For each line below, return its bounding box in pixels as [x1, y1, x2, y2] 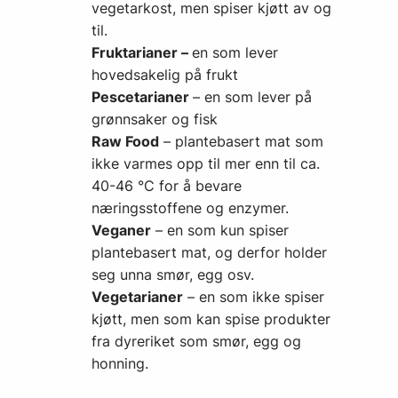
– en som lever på [193, 88, 312, 106]
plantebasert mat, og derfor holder [92, 243, 327, 261]
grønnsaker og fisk [92, 110, 218, 128]
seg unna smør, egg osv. [92, 266, 254, 283]
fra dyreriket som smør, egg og [92, 332, 301, 350]
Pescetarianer [92, 88, 193, 106]
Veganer [92, 221, 151, 239]
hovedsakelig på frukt [92, 66, 238, 84]
